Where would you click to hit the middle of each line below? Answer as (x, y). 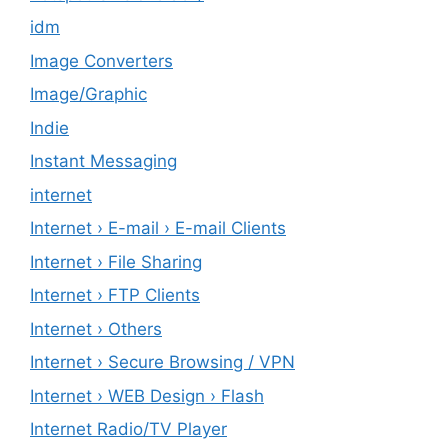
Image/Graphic (88, 94)
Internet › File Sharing (116, 261)
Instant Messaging (103, 161)
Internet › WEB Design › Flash (147, 395)
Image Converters (101, 60)
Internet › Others (96, 328)
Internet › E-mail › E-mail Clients (158, 228)
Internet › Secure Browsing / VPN (162, 362)
